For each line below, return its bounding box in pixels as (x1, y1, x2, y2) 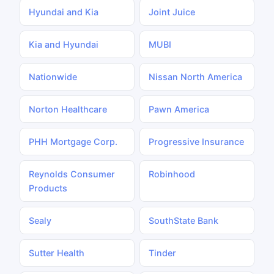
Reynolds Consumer (29, 169, 115, 179)
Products (29, 183, 67, 193)
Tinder (149, 248, 176, 258)
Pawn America (149, 104, 209, 114)
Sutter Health (29, 248, 84, 258)
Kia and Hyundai (29, 39, 98, 50)
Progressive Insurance (149, 136, 244, 147)
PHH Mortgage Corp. (29, 136, 117, 147)
